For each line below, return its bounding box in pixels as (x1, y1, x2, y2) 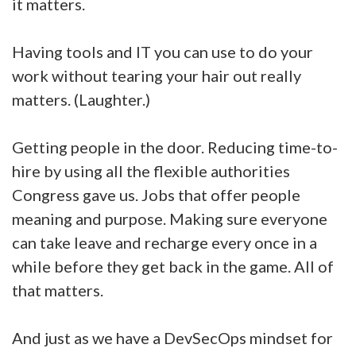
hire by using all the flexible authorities (12, 161, 290, 180)
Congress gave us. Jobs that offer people (12, 185, 300, 204)
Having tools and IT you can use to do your (12, 42, 313, 61)
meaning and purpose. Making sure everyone (12, 209, 327, 228)
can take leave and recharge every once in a (12, 233, 317, 252)
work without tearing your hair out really (12, 66, 301, 85)
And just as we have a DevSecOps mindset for (12, 328, 333, 347)
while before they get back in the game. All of (12, 257, 334, 276)
